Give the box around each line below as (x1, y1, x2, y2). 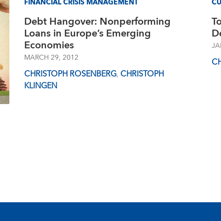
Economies (24, 37, 74, 54)
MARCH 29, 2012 (24, 52, 78, 64)
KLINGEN (24, 79, 57, 93)
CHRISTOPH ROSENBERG (24, 67, 116, 81)
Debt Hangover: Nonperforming (24, 13, 171, 30)
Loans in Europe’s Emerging (24, 25, 151, 42)
